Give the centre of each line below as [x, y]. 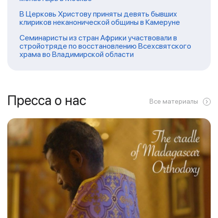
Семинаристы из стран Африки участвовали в [98, 38]
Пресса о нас [47, 100]
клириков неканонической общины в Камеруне [100, 22]
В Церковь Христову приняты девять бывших [98, 14]
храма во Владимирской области [77, 54]
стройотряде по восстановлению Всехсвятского [105, 46]
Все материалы [174, 101]
